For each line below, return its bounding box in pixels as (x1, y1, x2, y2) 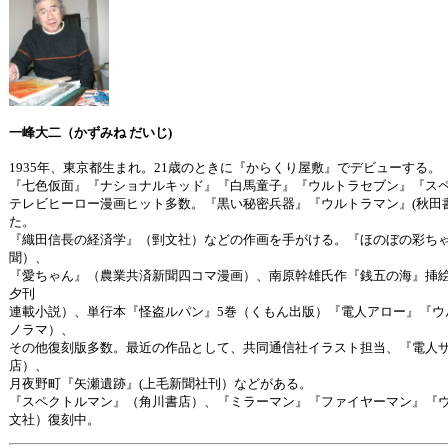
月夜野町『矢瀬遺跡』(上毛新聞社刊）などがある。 (9, 376, 312, 392)
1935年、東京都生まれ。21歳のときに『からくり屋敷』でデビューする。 (9, 160, 441, 176)
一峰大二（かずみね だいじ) (9, 124, 172, 140)
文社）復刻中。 (9, 412, 100, 428)
